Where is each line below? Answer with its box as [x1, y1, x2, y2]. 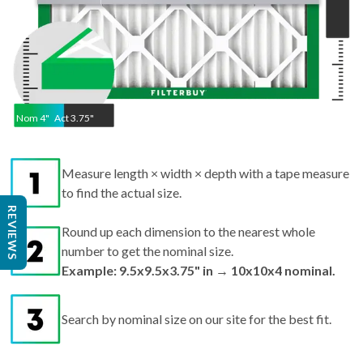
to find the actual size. [62, 156, 181, 172]
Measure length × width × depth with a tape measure [62, 136, 349, 152]
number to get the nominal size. [62, 214, 233, 230]
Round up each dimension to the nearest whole [62, 194, 315, 211]
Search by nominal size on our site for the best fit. [62, 282, 331, 298]
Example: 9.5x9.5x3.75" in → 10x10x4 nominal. [62, 233, 335, 250]
